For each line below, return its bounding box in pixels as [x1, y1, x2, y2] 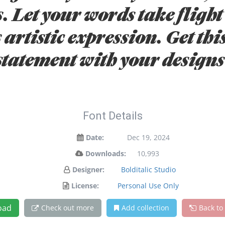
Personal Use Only [118, 181, 179, 190]
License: [71, 181, 99, 190]
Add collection [121, 203, 169, 212]
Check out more [41, 203, 94, 212]
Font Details [82, 109, 143, 122]
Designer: [72, 165, 104, 174]
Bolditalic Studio [121, 165, 176, 174]
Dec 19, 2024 [127, 133, 170, 142]
